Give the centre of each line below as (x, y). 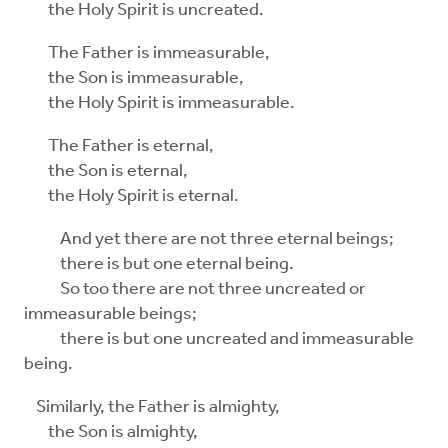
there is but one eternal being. (159, 265)
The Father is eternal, (119, 147)
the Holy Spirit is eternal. (131, 197)
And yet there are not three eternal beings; (209, 240)
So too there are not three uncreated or (195, 290)
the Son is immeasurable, (134, 79)
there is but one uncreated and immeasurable (219, 340)
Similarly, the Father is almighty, (152, 408)
